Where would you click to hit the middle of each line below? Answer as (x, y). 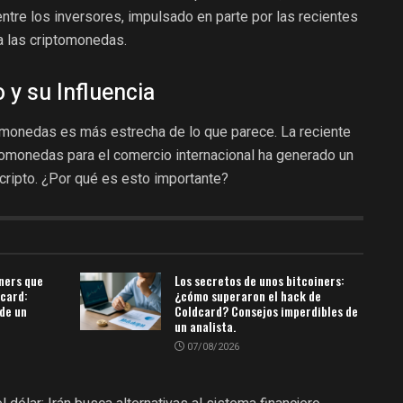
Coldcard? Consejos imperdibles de (266, 310)
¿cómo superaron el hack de (248, 295)
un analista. (205, 326)
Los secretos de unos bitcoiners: (260, 280)
